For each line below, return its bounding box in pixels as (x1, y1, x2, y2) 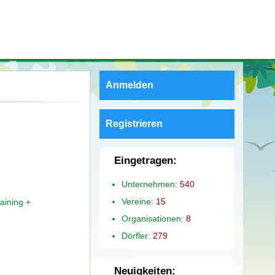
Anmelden (105, 80, 153, 91)
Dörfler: (121, 230, 153, 241)
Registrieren (105, 118, 163, 129)
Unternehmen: (121, 179, 180, 189)
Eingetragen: (114, 154, 177, 167)
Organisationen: (121, 213, 186, 223)
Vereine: (121, 196, 156, 206)
